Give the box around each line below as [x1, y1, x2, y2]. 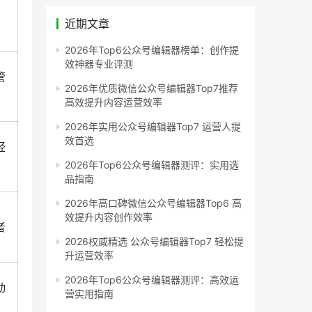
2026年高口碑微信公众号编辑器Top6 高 [65, 196, 242, 209]
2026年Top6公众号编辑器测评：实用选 [65, 158, 239, 171]
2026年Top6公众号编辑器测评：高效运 [65, 273, 239, 286]
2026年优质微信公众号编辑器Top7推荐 [65, 81, 238, 94]
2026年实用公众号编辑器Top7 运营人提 [65, 120, 241, 132]
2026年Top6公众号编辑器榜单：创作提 [65, 43, 239, 56]
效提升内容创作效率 [65, 210, 153, 223]
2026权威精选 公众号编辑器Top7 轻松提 [65, 235, 244, 247]
